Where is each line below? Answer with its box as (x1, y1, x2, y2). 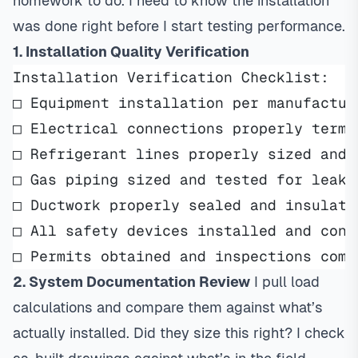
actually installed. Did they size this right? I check (13, 324, 345, 341)
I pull (250, 273, 291, 290)
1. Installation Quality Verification (13, 43, 249, 60)
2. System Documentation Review (13, 273, 250, 290)
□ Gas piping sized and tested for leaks (13, 170, 356, 189)
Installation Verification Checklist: (13, 68, 329, 86)
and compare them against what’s (93, 299, 323, 316)
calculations (13, 299, 93, 316)
